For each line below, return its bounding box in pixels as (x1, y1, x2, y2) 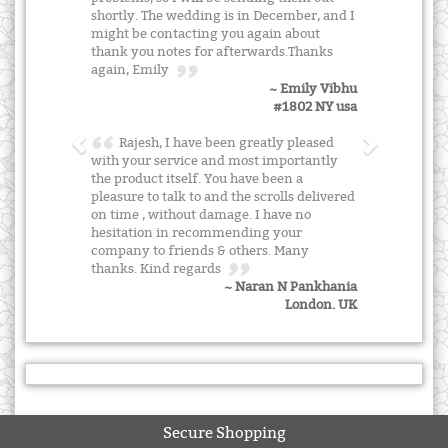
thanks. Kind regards (91, 260, 229, 277)
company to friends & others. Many (91, 242, 309, 259)
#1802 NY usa (273, 98, 357, 115)
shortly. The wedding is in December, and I (91, 8, 355, 25)
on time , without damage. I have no (91, 206, 311, 223)
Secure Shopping (162, 424, 286, 443)
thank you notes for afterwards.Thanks (91, 44, 333, 61)
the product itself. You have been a (91, 170, 303, 187)
